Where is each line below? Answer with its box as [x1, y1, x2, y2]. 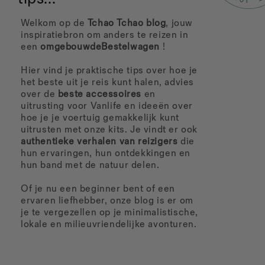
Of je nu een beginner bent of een [21, 183, 175, 195]
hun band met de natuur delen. [21, 160, 163, 172]
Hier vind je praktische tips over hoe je [21, 65, 198, 77]
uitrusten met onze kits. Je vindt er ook [21, 124, 198, 136]
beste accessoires [57, 89, 142, 101]
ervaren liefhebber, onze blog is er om [21, 195, 193, 207]
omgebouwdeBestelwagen [40, 41, 163, 53]
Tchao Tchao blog [87, 18, 166, 30]
